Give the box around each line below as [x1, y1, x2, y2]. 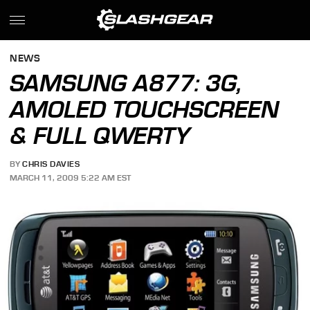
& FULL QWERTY [10, 122, 191, 149]
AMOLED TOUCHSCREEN [10, 95, 280, 123]
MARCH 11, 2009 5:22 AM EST [10, 172, 131, 183]
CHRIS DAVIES [22, 159, 80, 170]
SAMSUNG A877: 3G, [10, 69, 243, 97]
